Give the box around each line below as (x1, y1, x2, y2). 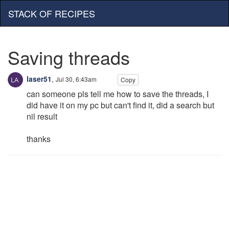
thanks (27, 133, 51, 145)
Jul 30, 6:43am (56, 74, 97, 83)
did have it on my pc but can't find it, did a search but (27, 99, 214, 111)
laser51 (25, 73, 52, 84)
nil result (27, 110, 57, 122)
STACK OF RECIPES (8, 7, 95, 20)
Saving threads (8, 44, 130, 70)
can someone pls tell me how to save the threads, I (27, 88, 209, 100)
